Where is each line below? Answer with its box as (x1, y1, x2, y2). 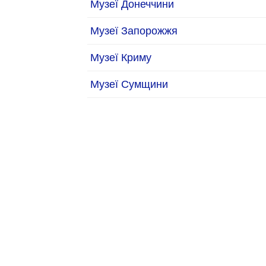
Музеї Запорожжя (90, 24, 178, 37)
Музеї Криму (90, 51, 151, 64)
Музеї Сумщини (90, 78, 168, 90)
